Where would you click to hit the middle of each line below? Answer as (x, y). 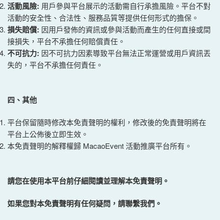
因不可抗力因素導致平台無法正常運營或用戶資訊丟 (126, 53)
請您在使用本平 (33, 180)
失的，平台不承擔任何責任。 (55, 65)
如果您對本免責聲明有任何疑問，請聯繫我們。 (85, 203)
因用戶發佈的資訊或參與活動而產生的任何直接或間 (126, 29)
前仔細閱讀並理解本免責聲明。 (118, 180)
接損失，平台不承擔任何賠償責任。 (66, 41)
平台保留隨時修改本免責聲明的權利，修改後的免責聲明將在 (107, 122)
